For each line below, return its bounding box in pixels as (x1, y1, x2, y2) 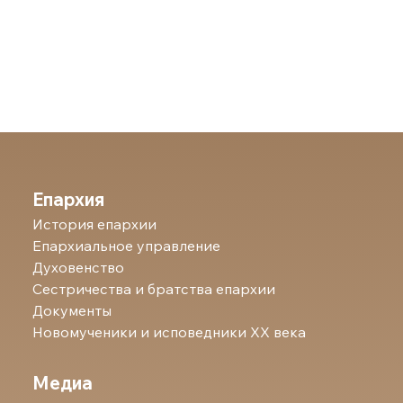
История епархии (32, 214, 157, 233)
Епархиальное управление (32, 236, 221, 255)
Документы (32, 300, 112, 319)
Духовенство (32, 257, 125, 276)
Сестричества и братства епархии (32, 279, 276, 298)
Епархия (32, 187, 105, 210)
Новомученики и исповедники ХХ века (32, 322, 307, 341)
